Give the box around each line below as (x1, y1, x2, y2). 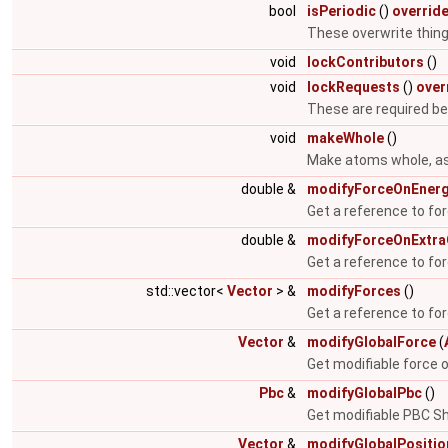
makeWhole (307, 130, 384, 146)
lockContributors (307, 54, 424, 70)
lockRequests (307, 79, 400, 95)
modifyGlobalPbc (307, 385, 422, 401)
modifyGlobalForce (307, 334, 436, 350)
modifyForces (307, 283, 401, 299)
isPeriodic (307, 3, 376, 19)
